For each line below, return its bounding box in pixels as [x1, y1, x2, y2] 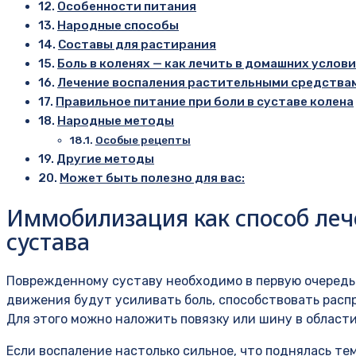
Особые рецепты [95, 133, 191, 146]
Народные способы [57, 17, 180, 33]
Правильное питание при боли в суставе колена [56, 94, 354, 109]
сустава [6, 226, 90, 257]
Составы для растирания [58, 37, 217, 52]
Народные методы [57, 113, 175, 128]
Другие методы [56, 151, 155, 166]
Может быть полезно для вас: [60, 170, 246, 185]
